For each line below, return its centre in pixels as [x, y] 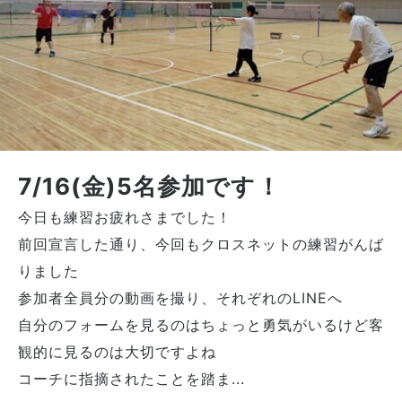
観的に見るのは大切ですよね [117, 351]
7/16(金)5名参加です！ [149, 186]
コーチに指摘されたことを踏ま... [131, 378]
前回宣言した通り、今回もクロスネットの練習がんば [201, 244]
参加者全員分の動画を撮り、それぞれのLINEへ [180, 297]
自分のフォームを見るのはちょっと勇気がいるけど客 [201, 324]
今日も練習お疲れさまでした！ [125, 217]
